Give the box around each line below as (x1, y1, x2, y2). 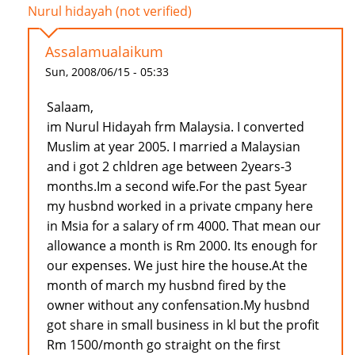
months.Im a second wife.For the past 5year (47, 177, 307, 196)
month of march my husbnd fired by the (47, 277, 286, 295)
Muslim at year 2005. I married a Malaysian (47, 138, 300, 156)
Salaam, (47, 98, 94, 116)
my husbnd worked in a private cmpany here (47, 197, 313, 216)
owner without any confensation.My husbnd (47, 296, 310, 315)
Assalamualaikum (45, 42, 163, 62)
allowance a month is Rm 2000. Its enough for (47, 237, 318, 255)
